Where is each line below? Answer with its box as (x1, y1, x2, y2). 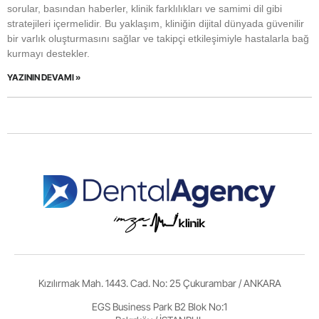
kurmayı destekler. (7, 48, 90, 59)
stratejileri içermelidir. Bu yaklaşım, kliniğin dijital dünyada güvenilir (7, 18, 304, 29)
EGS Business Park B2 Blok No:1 (92, 300, 227, 313)
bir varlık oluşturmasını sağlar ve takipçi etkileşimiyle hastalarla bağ (7, 33, 309, 44)
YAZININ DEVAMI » (7, 72, 80, 83)
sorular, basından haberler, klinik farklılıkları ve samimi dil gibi (7, 3, 282, 14)
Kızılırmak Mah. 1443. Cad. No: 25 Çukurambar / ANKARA (38, 276, 281, 289)
